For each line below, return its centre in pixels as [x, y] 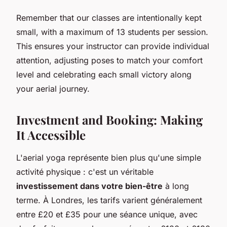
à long [176, 186]
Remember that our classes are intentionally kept [109, 17]
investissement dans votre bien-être [89, 186]
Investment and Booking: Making [109, 119]
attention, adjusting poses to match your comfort [109, 60]
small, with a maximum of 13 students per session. [112, 32]
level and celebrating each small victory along [104, 74]
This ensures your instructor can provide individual [113, 46]
